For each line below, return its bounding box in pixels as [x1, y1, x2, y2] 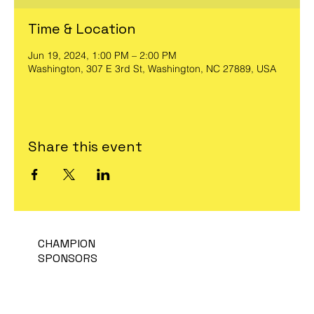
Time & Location [28, 20, 136, 39]
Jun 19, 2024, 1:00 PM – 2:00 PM [28, 49, 177, 62]
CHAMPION [38, 236, 96, 252]
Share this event [28, 137, 142, 156]
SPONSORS [38, 251, 98, 266]
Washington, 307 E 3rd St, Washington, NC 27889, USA [28, 62, 276, 76]
